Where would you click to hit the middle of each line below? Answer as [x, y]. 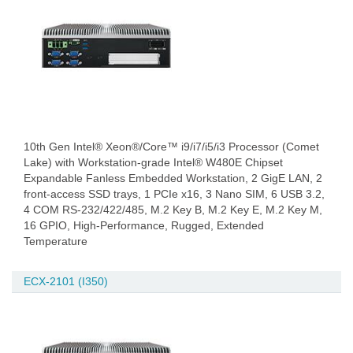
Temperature [56, 241]
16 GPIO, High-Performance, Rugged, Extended [144, 225]
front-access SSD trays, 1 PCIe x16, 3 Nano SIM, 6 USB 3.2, [174, 194]
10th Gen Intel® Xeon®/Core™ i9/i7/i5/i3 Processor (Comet [171, 147]
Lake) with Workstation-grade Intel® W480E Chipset [153, 162]
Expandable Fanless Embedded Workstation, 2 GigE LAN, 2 [173, 178]
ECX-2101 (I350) [66, 281]
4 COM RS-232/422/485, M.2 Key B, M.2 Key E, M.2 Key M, [173, 210]
